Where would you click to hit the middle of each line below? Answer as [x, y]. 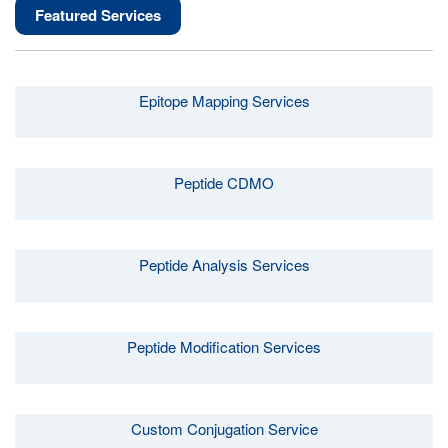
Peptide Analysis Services [224, 264]
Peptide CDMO [224, 182]
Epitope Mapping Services [224, 100]
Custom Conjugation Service [224, 428]
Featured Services [98, 15]
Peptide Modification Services [224, 346]
